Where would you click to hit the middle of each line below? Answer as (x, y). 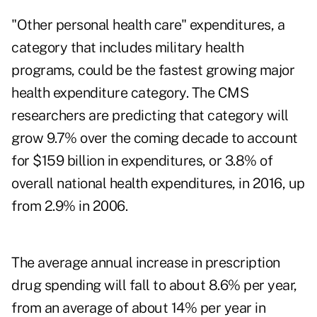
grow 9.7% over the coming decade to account (155, 138)
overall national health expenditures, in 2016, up (158, 184)
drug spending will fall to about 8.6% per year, (154, 286)
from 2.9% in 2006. (69, 206)
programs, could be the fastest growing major (153, 70)
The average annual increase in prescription (146, 263)
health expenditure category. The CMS (130, 93)
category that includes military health (127, 48)
